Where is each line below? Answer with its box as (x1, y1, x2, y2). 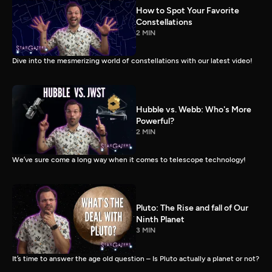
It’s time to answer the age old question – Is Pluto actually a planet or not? (12, 254, 259, 263)
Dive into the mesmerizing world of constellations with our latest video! (12, 56, 253, 66)
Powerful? (136, 115, 174, 126)
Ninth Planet (136, 214, 185, 225)
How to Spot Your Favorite (136, 5, 239, 16)
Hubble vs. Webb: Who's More (136, 104, 251, 115)
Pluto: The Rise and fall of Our (136, 203, 248, 214)
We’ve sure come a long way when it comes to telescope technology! (12, 155, 246, 164)
